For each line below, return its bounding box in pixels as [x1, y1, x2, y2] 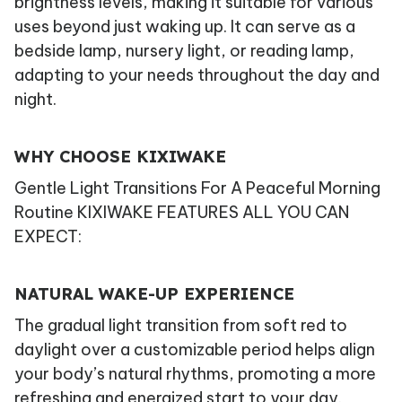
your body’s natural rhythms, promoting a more [14, 363, 376, 385]
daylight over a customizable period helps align [14, 339, 375, 361]
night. [14, 89, 57, 110]
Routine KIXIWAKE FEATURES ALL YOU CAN [14, 202, 349, 223]
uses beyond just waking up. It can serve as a [14, 16, 355, 38]
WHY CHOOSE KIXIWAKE [14, 145, 226, 167]
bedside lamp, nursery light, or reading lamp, [14, 40, 354, 62]
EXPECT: [14, 226, 82, 248]
